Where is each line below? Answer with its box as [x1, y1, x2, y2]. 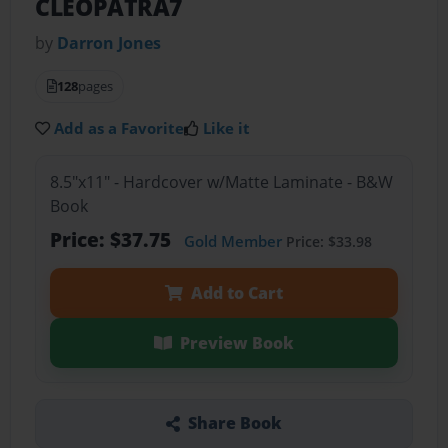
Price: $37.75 [49, 225, 176, 253]
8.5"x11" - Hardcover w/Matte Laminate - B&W [49, 170, 393, 193]
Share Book [187, 412, 282, 435]
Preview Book [179, 331, 294, 354]
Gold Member [183, 230, 282, 251]
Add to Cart [190, 281, 283, 304]
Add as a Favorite [54, 118, 185, 139]
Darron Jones [57, 32, 162, 55]
